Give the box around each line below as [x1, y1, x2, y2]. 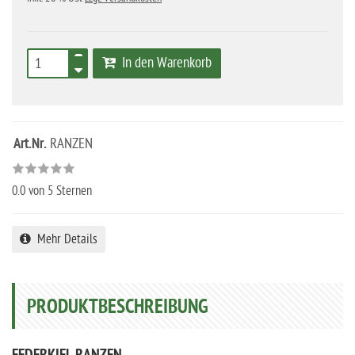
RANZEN [47, 136, 93, 152]
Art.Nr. [13, 136, 47, 154]
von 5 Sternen [25, 184, 92, 198]
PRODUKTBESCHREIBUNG [27, 296, 208, 321]
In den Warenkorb [116, 55, 212, 71]
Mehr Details [31, 232, 97, 246]
